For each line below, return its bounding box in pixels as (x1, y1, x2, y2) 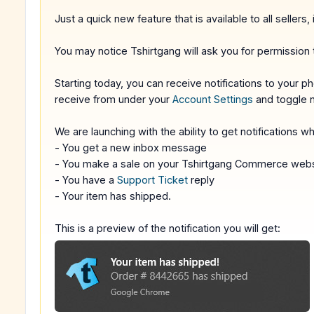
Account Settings (172, 93, 253, 105)
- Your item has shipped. (55, 190, 171, 202)
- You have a (55, 174, 117, 186)
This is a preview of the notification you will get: (55, 222, 280, 234)
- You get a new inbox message (55, 142, 207, 153)
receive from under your (55, 93, 172, 105)
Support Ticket (117, 174, 188, 186)
